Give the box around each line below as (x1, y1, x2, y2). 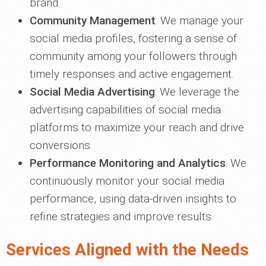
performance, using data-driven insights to (30, 192, 236, 205)
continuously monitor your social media (30, 174, 224, 188)
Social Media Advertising (30, 85, 155, 99)
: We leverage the (155, 85, 239, 99)
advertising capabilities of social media (30, 103, 221, 116)
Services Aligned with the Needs (6, 240, 249, 259)
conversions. (30, 138, 93, 152)
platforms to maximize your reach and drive (30, 121, 244, 134)
